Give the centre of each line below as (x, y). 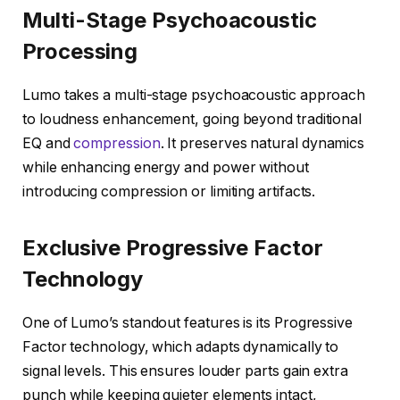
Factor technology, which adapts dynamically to (181, 347)
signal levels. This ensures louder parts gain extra (185, 371)
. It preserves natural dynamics (262, 144)
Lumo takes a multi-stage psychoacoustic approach (194, 96)
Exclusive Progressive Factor (173, 248)
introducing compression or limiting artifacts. (169, 192)
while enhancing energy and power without (166, 168)
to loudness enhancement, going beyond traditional (192, 120)
